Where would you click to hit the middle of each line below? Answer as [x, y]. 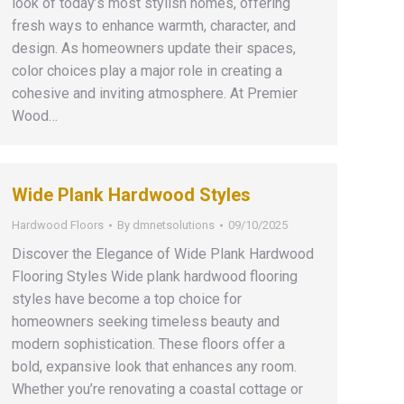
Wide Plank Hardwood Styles [131, 195]
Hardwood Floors [58, 225]
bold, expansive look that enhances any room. [154, 367]
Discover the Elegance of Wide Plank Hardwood [163, 254]
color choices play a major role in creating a [147, 71]
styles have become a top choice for [127, 299]
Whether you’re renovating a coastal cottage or [157, 389]
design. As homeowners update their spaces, [154, 48]
